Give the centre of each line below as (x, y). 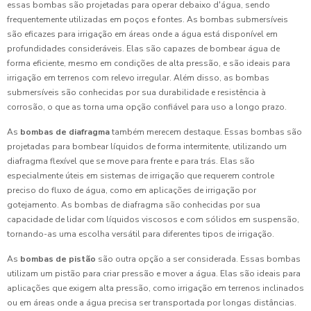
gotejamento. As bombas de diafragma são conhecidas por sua (134, 205)
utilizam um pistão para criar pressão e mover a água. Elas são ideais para (154, 274)
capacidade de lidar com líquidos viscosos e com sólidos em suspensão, (153, 220)
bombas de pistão (58, 259)
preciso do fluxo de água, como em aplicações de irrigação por (132, 191)
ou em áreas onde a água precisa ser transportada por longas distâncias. (152, 303)
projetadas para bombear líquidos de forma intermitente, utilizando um (147, 147)
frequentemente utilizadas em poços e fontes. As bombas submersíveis (148, 20)
